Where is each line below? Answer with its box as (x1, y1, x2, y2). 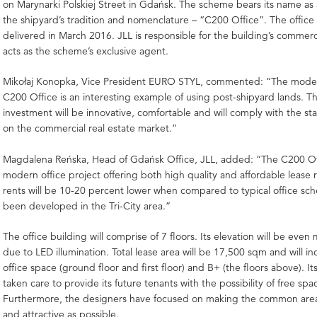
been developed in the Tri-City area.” (3, 199, 171, 212)
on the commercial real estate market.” (3, 122, 178, 135)
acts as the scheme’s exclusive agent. (3, 44, 169, 57)
